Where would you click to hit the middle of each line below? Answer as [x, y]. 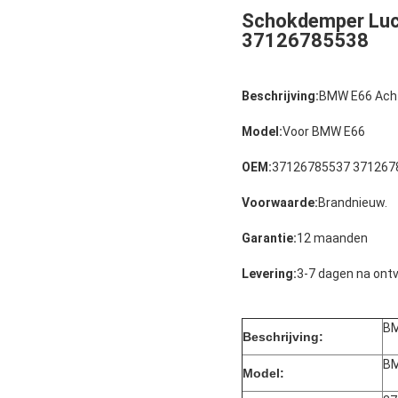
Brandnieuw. [353, 202]
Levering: [269, 273]
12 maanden [332, 238]
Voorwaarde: [280, 202]
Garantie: [269, 238]
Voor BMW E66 [324, 131]
